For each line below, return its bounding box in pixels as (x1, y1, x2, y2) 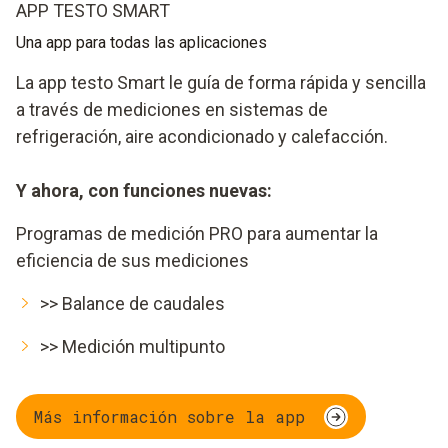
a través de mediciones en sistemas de (16, 99, 328, 121)
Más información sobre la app (34, 405, 305, 427)
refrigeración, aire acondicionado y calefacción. (16, 126, 388, 148)
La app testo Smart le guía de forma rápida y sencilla (16, 72, 426, 94)
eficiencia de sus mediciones (16, 250, 249, 272)
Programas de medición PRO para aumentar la (16, 223, 378, 245)
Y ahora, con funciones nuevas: (16, 180, 272, 202)
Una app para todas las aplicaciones (16, 33, 267, 53)
